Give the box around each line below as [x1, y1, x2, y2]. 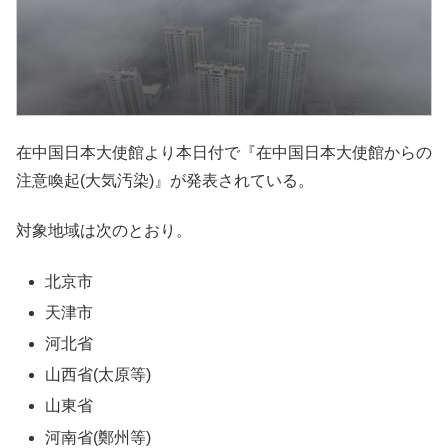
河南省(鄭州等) [45, 428, 152, 446]
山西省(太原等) [45, 366, 152, 384]
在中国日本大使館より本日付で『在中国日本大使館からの [16, 143, 432, 161]
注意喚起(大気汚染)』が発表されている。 [16, 171, 314, 189]
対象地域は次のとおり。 [16, 222, 192, 240]
